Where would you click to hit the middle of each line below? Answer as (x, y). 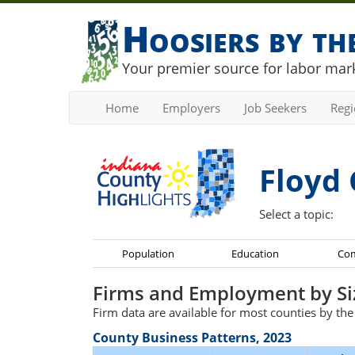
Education (255, 254)
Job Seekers (275, 108)
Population (148, 254)
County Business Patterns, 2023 (192, 338)
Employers (191, 108)
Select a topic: (296, 214)
